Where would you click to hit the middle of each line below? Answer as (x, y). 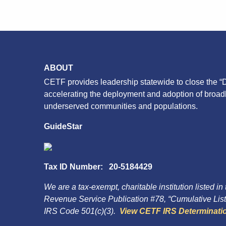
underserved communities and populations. (121, 106)
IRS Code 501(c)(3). (82, 211)
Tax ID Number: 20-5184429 (98, 166)
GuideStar (63, 126)
